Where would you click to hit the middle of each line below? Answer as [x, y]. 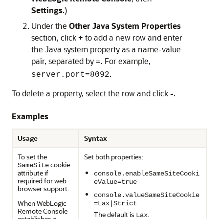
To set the [32, 157]
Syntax [96, 138]
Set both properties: [114, 157]
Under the [50, 26]
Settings [47, 10]
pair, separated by [64, 61]
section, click [55, 37]
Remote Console [43, 211]
